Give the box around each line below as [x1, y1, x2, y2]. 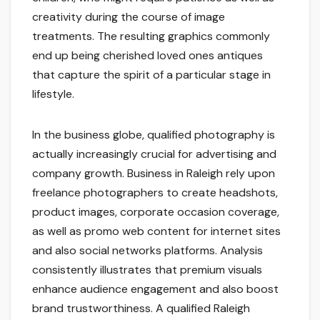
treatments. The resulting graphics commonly [32, 29, 270, 44]
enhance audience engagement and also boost [32, 281, 279, 297]
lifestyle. [32, 86, 74, 102]
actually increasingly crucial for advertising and [32, 146, 276, 162]
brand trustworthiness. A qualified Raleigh [32, 301, 250, 316]
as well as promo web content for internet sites [32, 224, 281, 239]
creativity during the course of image [32, 9, 225, 25]
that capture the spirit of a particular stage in [32, 67, 271, 83]
